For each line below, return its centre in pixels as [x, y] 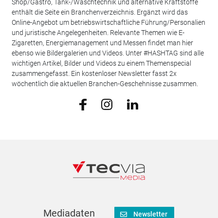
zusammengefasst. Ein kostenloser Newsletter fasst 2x [94, 73]
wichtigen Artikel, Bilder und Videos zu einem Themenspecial [101, 63]
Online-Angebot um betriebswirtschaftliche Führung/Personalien [108, 22]
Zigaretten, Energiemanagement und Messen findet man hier [102, 43]
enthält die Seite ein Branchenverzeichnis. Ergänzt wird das [100, 12]
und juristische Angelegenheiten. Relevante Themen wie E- [98, 32]
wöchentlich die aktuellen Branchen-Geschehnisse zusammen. [105, 83]
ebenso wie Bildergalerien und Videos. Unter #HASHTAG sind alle [108, 53]
